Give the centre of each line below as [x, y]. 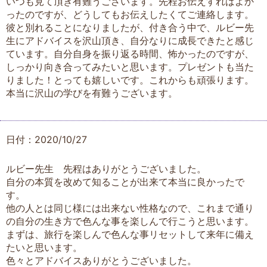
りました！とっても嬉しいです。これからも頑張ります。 [130, 80]
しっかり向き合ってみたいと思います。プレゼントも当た [130, 67]
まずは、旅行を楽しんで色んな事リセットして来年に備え [130, 234]
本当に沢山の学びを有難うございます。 [92, 93]
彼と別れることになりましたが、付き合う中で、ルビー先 [130, 27]
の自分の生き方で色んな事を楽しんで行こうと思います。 [130, 221]
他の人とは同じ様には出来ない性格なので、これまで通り [130, 208]
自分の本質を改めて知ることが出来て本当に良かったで [125, 181]
